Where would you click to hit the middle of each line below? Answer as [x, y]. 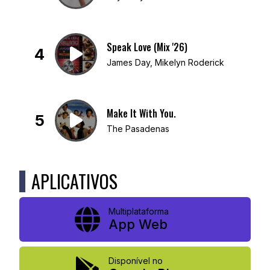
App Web [138, 224]
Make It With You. [141, 113]
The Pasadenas [138, 128]
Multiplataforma [138, 212]
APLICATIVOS [74, 181]
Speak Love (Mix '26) [147, 47]
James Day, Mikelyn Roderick [165, 62]
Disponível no [135, 261]
